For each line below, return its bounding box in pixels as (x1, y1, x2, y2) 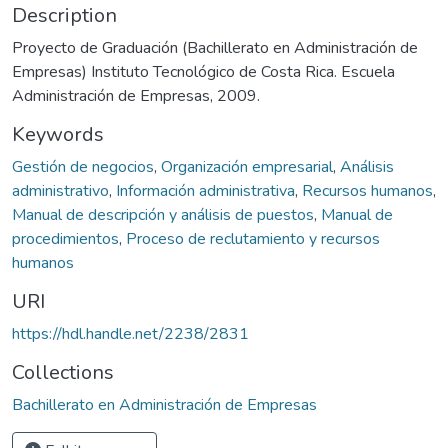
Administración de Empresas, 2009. (12, 84, 260, 107)
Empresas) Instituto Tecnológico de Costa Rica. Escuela (12, 60, 395, 83)
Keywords (12, 120, 104, 148)
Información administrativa (116, 179, 295, 202)
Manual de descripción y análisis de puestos (12, 203, 314, 226)
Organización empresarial (161, 155, 333, 178)
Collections (12, 358, 114, 386)
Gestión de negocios (12, 155, 154, 178)
